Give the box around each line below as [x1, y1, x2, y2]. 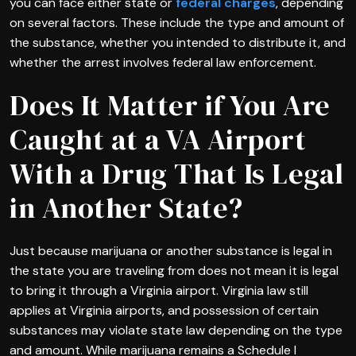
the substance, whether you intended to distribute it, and [10, 33, 346, 51]
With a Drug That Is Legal [10, 153, 344, 193]
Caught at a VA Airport [10, 119, 306, 159]
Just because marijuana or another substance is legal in [10, 242, 332, 259]
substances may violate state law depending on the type [10, 321, 342, 339]
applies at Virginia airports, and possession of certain [10, 301, 319, 319]
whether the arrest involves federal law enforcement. [10, 53, 316, 71]
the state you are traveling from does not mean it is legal [10, 261, 339, 279]
